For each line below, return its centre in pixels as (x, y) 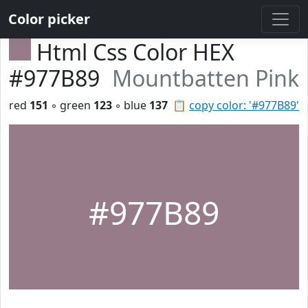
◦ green (71, 105)
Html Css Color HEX (135, 52)
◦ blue (131, 105)
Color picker (49, 19)
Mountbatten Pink (206, 78)
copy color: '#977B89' (244, 105)
